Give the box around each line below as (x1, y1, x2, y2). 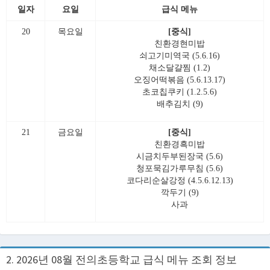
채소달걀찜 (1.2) (149, 63, 210, 72)
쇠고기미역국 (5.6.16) (139, 51, 220, 60)
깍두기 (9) (160, 188, 199, 197)
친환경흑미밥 (154, 140, 205, 149)
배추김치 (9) (156, 99, 203, 108)
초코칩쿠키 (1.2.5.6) (142, 87, 217, 96)
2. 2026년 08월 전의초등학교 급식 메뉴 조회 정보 (6, 253, 237, 266)
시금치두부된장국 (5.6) (136, 152, 223, 161)
